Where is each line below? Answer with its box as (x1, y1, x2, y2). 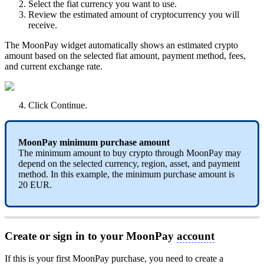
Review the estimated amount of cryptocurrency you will (28, 9, 239, 20)
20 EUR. (18, 180, 52, 190)
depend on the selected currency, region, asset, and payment (18, 159, 240, 169)
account (177, 229, 214, 242)
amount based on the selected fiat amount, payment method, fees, (5, 51, 246, 61)
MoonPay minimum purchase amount (18, 137, 170, 148)
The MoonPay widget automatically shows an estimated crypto (5, 40, 238, 51)
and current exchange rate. (5, 61, 103, 72)
